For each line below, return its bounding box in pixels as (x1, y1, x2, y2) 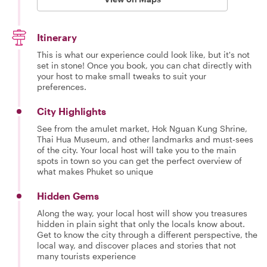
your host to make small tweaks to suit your (37, 70, 206, 81)
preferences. (37, 81, 86, 92)
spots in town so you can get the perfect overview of (37, 155, 242, 166)
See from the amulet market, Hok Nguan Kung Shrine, (37, 123, 247, 133)
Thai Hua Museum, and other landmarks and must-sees (37, 133, 253, 144)
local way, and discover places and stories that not (37, 240, 236, 250)
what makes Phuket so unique (37, 166, 153, 176)
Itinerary (37, 31, 77, 43)
